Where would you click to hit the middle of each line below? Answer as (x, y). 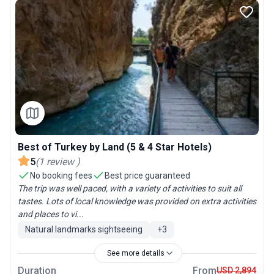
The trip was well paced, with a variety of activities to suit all (130, 188)
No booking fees (61, 175)
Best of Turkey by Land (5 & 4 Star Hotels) (115, 147)
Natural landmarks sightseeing (84, 229)
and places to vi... (51, 214)
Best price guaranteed (147, 175)
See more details (136, 253)
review (60, 161)
